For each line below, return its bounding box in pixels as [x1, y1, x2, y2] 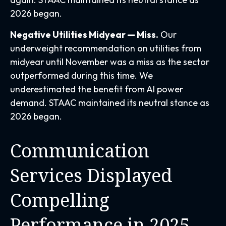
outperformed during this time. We [10, 69, 153, 81]
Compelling [10, 187, 109, 212]
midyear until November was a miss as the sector [10, 55, 209, 68]
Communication [10, 138, 149, 163]
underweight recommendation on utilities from [10, 42, 201, 54]
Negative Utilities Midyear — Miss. [10, 28, 158, 40]
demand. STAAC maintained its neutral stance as [10, 96, 209, 108]
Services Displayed [10, 162, 172, 188]
